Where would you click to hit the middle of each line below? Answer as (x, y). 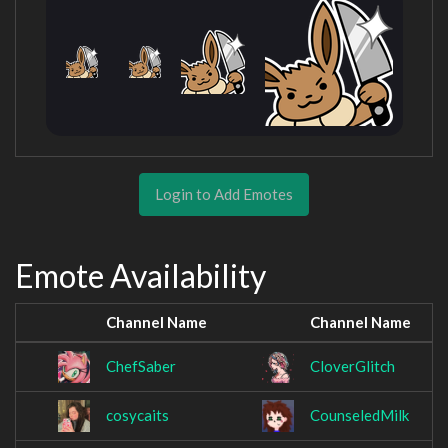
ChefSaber (141, 366)
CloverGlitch (352, 366)
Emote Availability (140, 275)
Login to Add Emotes (224, 193)
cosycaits (137, 415)
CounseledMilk (359, 415)
